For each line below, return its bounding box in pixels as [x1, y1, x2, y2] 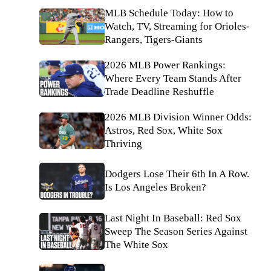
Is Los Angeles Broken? [105, 181, 206, 194]
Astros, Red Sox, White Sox [105, 125, 223, 136]
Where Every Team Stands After [105, 73, 241, 84]
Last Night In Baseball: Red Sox [105, 212, 241, 224]
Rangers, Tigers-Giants [105, 34, 203, 45]
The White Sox [105, 238, 168, 250]
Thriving [105, 138, 142, 149]
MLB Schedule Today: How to [105, 7, 233, 19]
